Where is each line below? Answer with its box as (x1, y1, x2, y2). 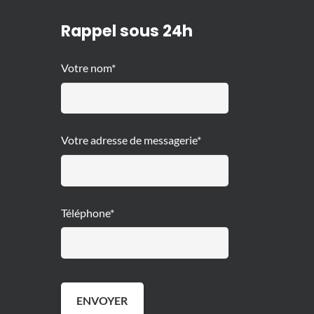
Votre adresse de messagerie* (61, 133, 201, 147)
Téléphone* (61, 205, 114, 219)
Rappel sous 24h (61, 20, 193, 43)
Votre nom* (61, 61, 116, 75)
